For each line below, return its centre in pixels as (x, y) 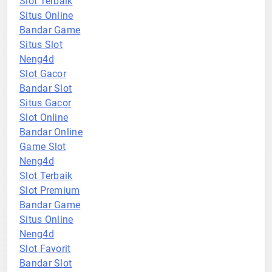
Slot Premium (50, 190)
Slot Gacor (43, 74)
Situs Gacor (46, 103)
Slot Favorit (45, 249)
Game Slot (43, 147)
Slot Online (44, 117)
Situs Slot (41, 45)
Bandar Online (51, 132)
